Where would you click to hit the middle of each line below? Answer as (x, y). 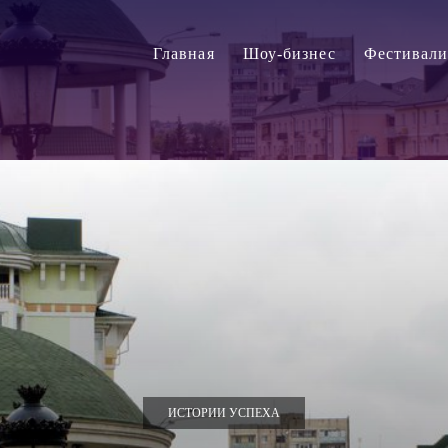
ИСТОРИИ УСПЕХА (224, 413)
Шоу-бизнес (289, 53)
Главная (183, 53)
